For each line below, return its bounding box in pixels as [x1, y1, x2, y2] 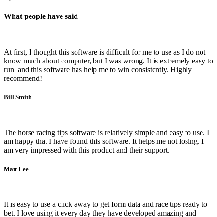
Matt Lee [4, 165, 29, 173]
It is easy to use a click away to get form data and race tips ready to [4, 200, 207, 209]
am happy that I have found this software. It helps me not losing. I [4, 137, 204, 146]
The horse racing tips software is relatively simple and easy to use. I [4, 128, 209, 137]
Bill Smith [4, 93, 31, 101]
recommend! [4, 74, 42, 82]
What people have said [4, 12, 78, 21]
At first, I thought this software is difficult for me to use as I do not [4, 47, 205, 56]
